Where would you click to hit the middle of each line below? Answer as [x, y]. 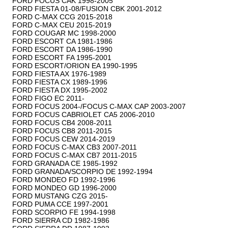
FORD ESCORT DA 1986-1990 [62, 50]
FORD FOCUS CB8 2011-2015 [62, 131]
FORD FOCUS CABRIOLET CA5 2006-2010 [83, 115]
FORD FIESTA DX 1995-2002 [60, 90]
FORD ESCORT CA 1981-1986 [62, 41]
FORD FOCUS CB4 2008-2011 [62, 123]
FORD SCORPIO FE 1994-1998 [64, 212]
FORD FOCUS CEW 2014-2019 [64, 139]
